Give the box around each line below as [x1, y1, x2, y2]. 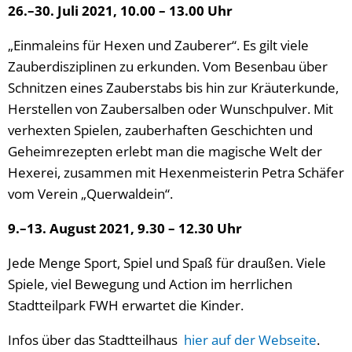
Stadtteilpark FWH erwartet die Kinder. [8, 295, 244, 314]
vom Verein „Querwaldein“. [8, 184, 173, 203]
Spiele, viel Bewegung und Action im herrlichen [8, 274, 292, 293]
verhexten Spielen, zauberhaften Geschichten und [8, 120, 313, 139]
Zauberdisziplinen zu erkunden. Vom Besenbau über [8, 57, 328, 75]
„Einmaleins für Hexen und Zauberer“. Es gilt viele [8, 35, 309, 54]
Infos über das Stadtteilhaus [8, 330, 181, 349]
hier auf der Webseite [181, 330, 317, 349]
